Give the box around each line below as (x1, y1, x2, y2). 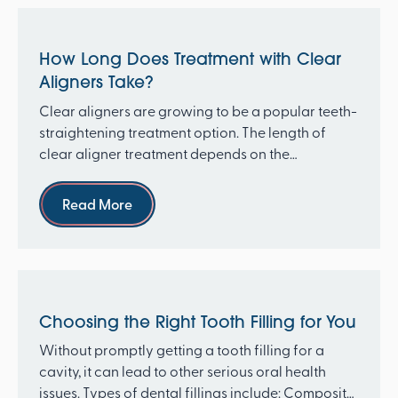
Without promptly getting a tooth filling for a (38, 338, 324, 359)
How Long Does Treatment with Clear (38, 48, 341, 70)
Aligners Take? (38, 71, 154, 93)
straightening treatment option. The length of (38, 121, 326, 141)
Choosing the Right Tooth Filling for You (38, 310, 356, 332)
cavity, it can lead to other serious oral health (38, 360, 326, 380)
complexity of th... (38, 163, 151, 184)
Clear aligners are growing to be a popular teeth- (38, 99, 357, 120)
